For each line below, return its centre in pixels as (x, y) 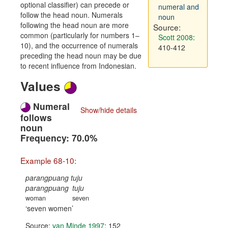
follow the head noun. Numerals (72, 15)
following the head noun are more (75, 25)
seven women (49, 208)
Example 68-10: (48, 161)
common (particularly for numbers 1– (80, 35)
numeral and (178, 7)
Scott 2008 (175, 37)
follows (36, 118)
